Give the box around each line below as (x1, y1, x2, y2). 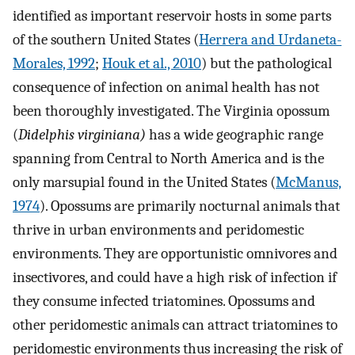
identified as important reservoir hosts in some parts (13, 6, 331, 25)
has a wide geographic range (146, 125, 323, 143)
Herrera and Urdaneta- (199, 30, 342, 48)
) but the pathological (201, 54, 332, 72)
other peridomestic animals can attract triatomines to (13, 315, 338, 334)
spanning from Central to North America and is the (13, 149, 324, 167)
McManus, (276, 173, 342, 191)
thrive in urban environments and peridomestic (13, 220, 304, 239)
